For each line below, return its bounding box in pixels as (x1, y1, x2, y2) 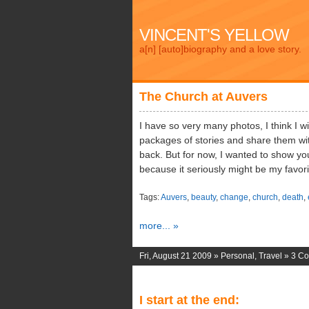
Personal (221, 251, 255, 261)
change (220, 192, 248, 202)
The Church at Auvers (139, 90, 268, 103)
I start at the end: (139, 293, 239, 307)
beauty (191, 192, 216, 202)
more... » (139, 220, 179, 231)
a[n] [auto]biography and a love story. (139, 43, 301, 54)
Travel (259, 251, 282, 261)
